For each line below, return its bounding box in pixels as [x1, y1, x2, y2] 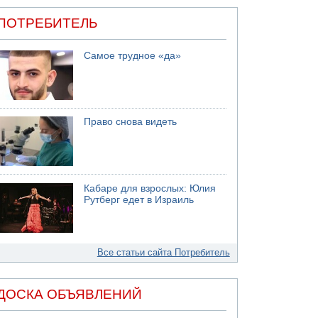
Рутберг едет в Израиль [84, 194, 194, 205]
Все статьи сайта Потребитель [97, 246, 230, 258]
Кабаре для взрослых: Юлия [84, 182, 216, 194]
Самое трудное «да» [84, 50, 182, 61]
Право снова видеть [84, 116, 177, 127]
